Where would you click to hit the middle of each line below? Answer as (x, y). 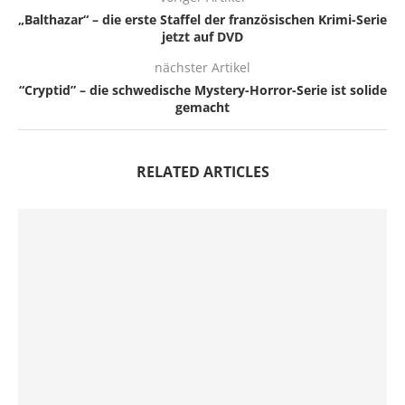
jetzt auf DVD (202, 37)
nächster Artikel (202, 68)
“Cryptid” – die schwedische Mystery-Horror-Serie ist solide (202, 90)
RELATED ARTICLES (202, 172)
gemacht (202, 108)
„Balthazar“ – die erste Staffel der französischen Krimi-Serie (202, 20)
